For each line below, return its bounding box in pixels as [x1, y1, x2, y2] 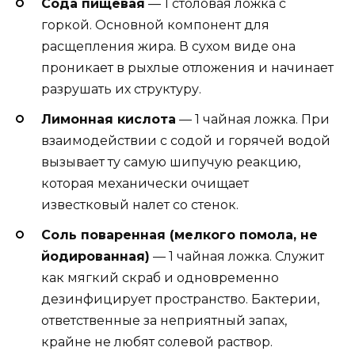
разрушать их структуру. [41, 81, 201, 97]
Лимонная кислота [41, 112, 176, 128]
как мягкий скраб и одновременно [41, 270, 279, 286]
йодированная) [41, 249, 150, 265]
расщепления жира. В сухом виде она [41, 38, 296, 54]
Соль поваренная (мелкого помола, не [41, 227, 318, 243]
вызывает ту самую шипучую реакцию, [41, 155, 300, 170]
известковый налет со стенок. [41, 197, 239, 213]
